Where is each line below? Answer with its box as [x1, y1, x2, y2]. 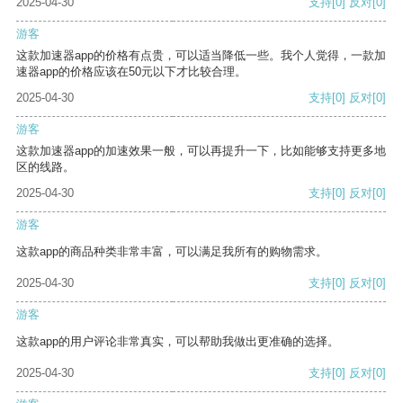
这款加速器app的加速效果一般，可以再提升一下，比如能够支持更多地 [16, 144, 386, 158]
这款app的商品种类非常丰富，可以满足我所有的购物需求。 [16, 245, 327, 259]
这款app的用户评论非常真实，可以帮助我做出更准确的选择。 [16, 335, 339, 349]
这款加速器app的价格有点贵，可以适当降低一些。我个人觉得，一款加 [16, 49, 386, 63]
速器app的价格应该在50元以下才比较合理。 [16, 65, 246, 79]
